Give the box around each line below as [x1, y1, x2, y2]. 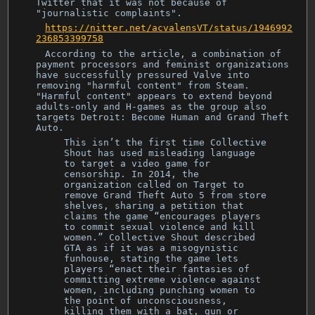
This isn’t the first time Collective [64, 137, 267, 148]
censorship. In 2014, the [64, 169, 200, 180]
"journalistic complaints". [36, 7, 183, 18]
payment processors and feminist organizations [36, 58, 290, 70]
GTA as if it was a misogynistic [64, 243, 239, 254]
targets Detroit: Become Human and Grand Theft [36, 111, 290, 122]
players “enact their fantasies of [64, 264, 250, 275]
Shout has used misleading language [64, 148, 256, 159]
